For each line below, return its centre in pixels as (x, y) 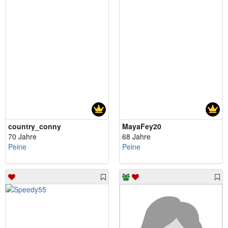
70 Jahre (22, 137)
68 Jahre (136, 137)
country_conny (35, 126)
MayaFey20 (142, 126)
